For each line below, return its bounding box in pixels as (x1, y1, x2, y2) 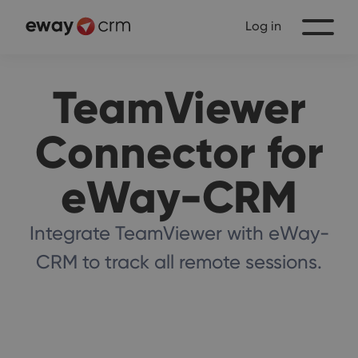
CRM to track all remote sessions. (36, 250, 322, 273)
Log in (245, 18, 281, 34)
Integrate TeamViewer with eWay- (29, 221, 329, 245)
